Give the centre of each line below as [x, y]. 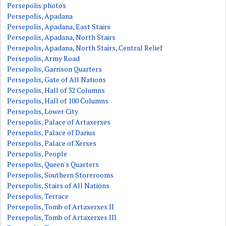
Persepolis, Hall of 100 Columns [58, 101]
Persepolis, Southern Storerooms [61, 175]
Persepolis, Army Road [44, 58]
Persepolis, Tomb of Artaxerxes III [62, 217]
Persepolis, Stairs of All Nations [59, 185]
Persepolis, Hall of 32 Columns [56, 90]
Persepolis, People [37, 154]
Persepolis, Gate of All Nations [57, 79]
